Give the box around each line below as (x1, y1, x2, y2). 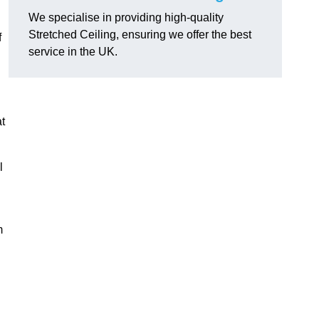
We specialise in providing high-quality (28, 11, 224, 24)
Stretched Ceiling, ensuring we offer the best (28, 28, 251, 41)
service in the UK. (28, 46, 117, 58)
